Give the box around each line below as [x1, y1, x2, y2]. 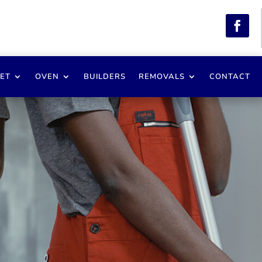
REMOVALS [139, 71, 185, 82]
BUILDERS [84, 71, 126, 82]
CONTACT [209, 71, 250, 82]
